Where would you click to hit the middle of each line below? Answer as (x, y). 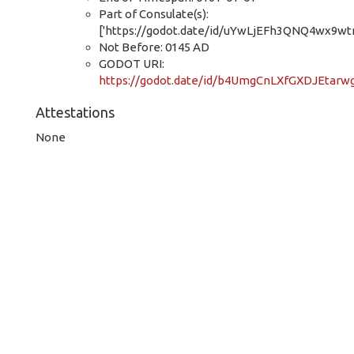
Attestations (75, 113)
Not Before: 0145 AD (154, 47)
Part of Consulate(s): (154, 13)
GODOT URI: (132, 63)
